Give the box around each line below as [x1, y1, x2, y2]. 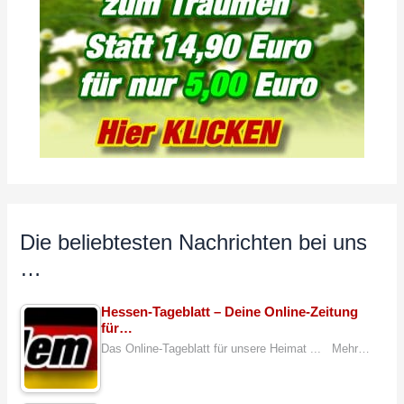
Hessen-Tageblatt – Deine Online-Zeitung [101, 304, 359, 319]
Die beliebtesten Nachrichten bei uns [20, 231, 368, 255]
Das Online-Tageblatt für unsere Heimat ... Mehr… [101, 342, 371, 356]
